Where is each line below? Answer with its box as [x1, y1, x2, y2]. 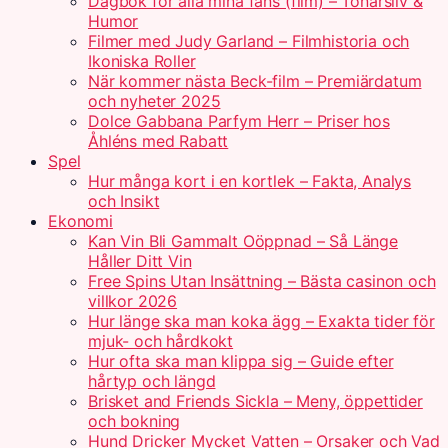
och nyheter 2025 [88, 91, 221, 111]
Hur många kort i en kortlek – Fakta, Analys [88, 171, 412, 191]
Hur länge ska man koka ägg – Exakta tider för [88, 311, 435, 331]
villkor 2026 [88, 291, 178, 311]
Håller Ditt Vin [88, 251, 192, 271]
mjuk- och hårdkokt [88, 331, 234, 351]
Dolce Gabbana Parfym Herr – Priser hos [88, 111, 390, 131]
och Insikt [88, 191, 160, 211]
